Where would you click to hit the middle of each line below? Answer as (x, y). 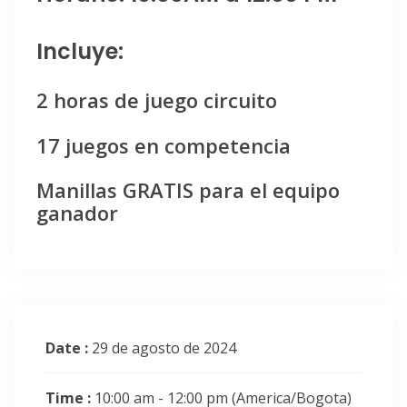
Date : (69, 348)
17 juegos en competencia (164, 145)
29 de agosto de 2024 (164, 348)
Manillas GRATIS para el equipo (188, 189)
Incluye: (80, 52)
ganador (77, 212)
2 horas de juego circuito (157, 100)
